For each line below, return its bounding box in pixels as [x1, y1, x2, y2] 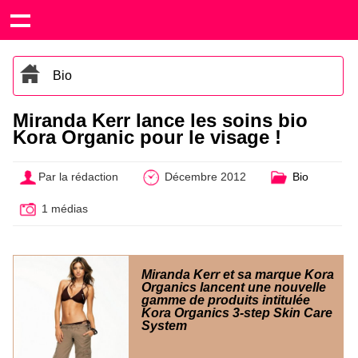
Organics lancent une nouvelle [141, 280, 326, 294]
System [141, 318, 187, 332]
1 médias [38, 201, 89, 215]
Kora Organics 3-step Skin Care [141, 305, 332, 320]
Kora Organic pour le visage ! [13, 126, 281, 148]
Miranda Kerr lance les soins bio [13, 109, 308, 131]
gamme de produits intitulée [141, 292, 310, 307]
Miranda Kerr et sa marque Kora [141, 267, 334, 281]
